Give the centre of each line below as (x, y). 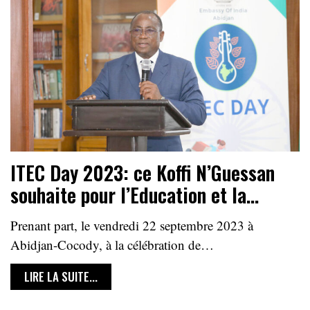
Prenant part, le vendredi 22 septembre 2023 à (132, 226)
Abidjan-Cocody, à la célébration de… (112, 245)
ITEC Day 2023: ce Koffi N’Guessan (143, 173)
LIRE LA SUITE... (61, 277)
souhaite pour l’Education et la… (135, 195)
